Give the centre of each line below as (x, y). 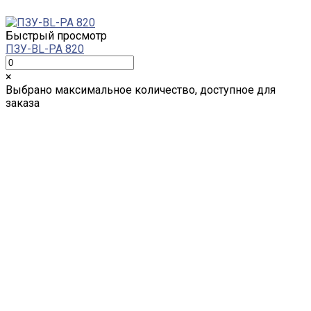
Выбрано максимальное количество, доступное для (141, 90)
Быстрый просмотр (56, 35)
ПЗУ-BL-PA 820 (45, 49)
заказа (23, 103)
